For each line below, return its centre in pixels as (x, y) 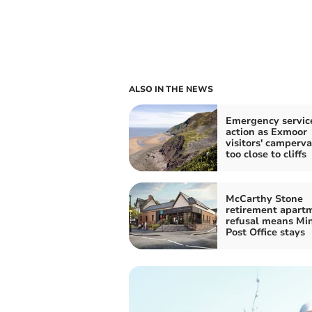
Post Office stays (265, 232)
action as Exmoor (266, 132)
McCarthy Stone (264, 198)
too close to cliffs (266, 154)
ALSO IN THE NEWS (171, 89)
